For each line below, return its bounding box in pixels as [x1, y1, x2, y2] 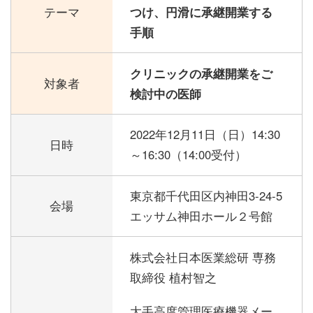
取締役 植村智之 [130, 268, 217, 286]
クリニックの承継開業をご [130, 64, 273, 82]
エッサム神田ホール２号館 [130, 207, 273, 224]
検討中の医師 [130, 85, 202, 102]
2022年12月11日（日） [130, 126, 252, 143]
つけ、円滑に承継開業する [130, 3, 273, 20]
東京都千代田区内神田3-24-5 [130, 187, 283, 204]
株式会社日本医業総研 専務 [130, 248, 277, 265]
